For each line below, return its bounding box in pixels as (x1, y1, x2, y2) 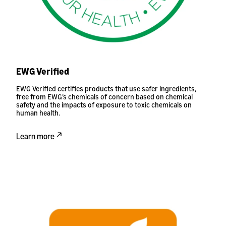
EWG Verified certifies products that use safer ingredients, (16, 84, 196, 93)
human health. (16, 108, 60, 118)
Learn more (16, 131, 54, 142)
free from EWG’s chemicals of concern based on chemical (16, 92, 193, 101)
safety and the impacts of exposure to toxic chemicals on (16, 100, 192, 109)
